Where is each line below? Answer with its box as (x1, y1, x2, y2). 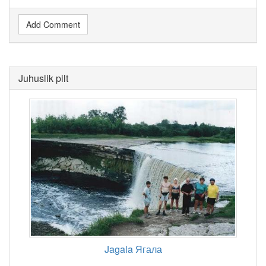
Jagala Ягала (104, 242, 162, 256)
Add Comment (26, 18, 80, 30)
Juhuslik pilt (18, 71, 68, 85)
